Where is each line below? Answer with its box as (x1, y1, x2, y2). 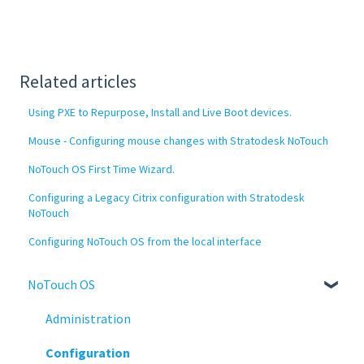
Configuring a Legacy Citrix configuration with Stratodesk (28, 190, 305, 206)
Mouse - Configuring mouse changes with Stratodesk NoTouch (28, 133, 329, 149)
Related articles (19, 70, 136, 93)
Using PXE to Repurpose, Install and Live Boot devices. (28, 105, 292, 120)
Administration (45, 310, 131, 327)
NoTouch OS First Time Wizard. (28, 162, 175, 177)
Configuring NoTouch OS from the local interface (28, 234, 262, 249)
